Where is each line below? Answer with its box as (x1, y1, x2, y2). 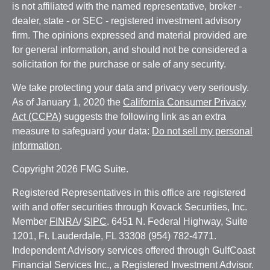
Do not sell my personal (152, 126, 253, 136)
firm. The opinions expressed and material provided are (12, 30, 247, 40)
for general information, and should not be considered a (12, 45, 247, 55)
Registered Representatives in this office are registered (12, 187, 246, 198)
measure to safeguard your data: (12, 126, 152, 136)
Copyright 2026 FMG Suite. (12, 164, 128, 174)
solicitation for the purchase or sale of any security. (12, 59, 226, 69)
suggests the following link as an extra (61, 111, 226, 122)
